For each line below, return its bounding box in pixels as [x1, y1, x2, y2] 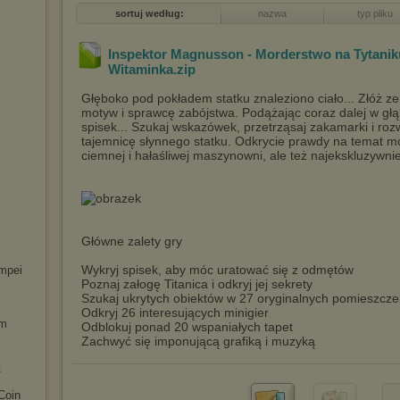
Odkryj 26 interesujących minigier [81, 305, 269, 320]
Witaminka [108, 62, 173, 78]
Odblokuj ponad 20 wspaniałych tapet [81, 320, 293, 334]
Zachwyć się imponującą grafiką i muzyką [81, 334, 315, 348]
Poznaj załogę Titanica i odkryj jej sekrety [81, 277, 312, 291]
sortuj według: [114, 8, 184, 19]
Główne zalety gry [81, 234, 182, 248]
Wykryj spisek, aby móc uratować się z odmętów [81, 262, 354, 277]
